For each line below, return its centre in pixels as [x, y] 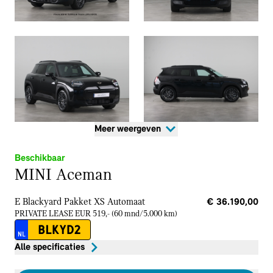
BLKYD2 [59, 229]
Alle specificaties [50, 247]
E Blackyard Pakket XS [60, 202]
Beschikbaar [40, 158]
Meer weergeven [128, 129]
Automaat [126, 202]
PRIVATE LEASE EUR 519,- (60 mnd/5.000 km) [96, 214]
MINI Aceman [63, 175]
